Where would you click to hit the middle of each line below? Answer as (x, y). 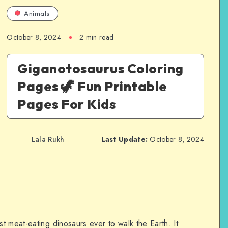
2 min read (97, 37)
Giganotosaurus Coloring (101, 68)
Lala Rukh (48, 140)
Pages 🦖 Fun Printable (92, 86)
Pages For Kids (67, 104)
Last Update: (124, 140)
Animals (37, 13)
